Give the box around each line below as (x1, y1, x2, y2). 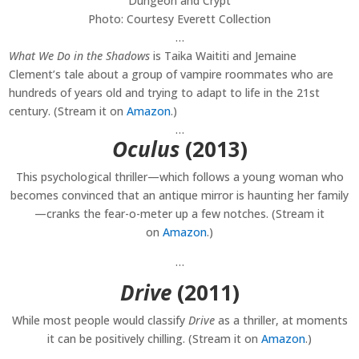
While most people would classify (11, 313, 188, 329)
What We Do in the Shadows (9, 48, 151, 64)
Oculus (111, 135, 179, 164)
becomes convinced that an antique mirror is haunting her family (10, 188, 349, 204)
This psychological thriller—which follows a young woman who (15, 169, 344, 185)
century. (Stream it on (9, 103, 127, 119)
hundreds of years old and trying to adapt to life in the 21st (9, 85, 321, 101)
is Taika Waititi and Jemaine (150, 48, 297, 64)
